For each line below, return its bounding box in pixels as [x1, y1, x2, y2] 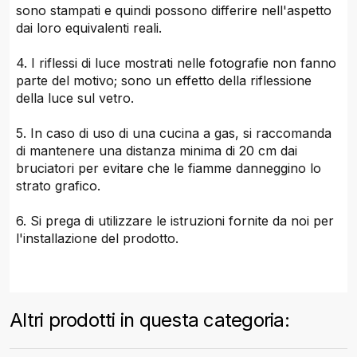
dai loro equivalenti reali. [16, 20, 163, 37]
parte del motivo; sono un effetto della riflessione [16, 73, 312, 89]
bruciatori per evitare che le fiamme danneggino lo [16, 160, 322, 177]
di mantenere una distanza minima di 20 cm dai [16, 143, 298, 159]
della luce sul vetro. [16, 90, 135, 107]
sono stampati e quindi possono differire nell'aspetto [16, 2, 332, 19]
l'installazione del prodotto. [16, 230, 179, 247]
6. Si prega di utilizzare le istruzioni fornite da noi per [16, 213, 335, 229]
